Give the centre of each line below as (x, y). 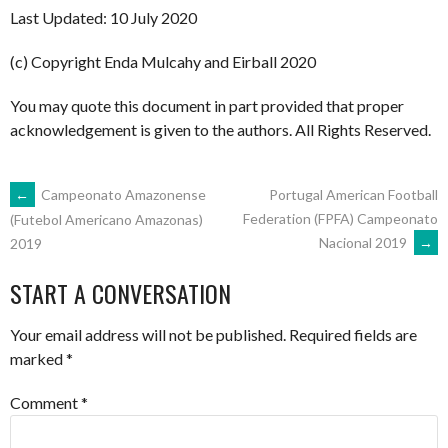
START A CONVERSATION (120, 292)
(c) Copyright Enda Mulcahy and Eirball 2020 (163, 61)
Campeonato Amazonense (122, 194)
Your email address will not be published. (148, 334)
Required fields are (353, 334)
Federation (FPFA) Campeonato (340, 218)
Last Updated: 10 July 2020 (103, 17)
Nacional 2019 (364, 242)
